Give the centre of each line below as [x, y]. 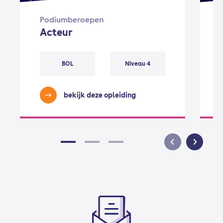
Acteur [56, 33]
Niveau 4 [137, 64]
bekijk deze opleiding [100, 95]
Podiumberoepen [72, 20]
